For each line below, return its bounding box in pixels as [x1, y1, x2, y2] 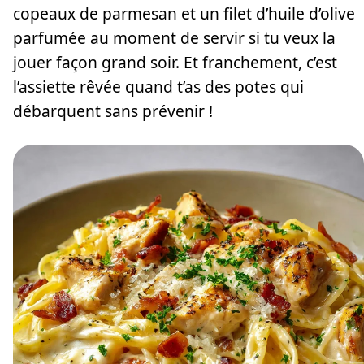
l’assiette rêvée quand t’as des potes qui [13, 76, 304, 98]
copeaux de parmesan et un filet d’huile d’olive [13, 2, 355, 25]
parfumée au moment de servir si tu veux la [13, 27, 336, 50]
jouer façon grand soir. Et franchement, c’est [13, 51, 337, 74]
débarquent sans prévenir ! [13, 100, 213, 123]
